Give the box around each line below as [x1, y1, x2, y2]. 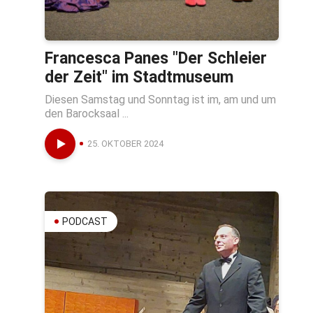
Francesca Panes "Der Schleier [45, 48, 267, 68]
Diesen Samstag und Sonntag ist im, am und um [45, 92, 276, 106]
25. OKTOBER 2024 [87, 138, 163, 149]
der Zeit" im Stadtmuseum [45, 67, 233, 87]
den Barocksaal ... [45, 106, 129, 120]
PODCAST [62, 215, 108, 227]
